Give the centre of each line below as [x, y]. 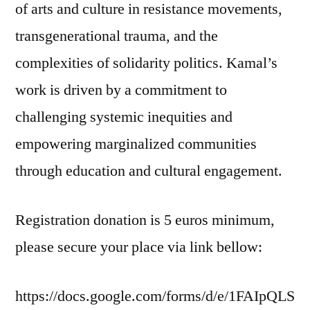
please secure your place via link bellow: [139, 247]
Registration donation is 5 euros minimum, [145, 220]
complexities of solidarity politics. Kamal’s [146, 63]
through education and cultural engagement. [149, 171]
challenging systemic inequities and [124, 117]
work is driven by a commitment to [121, 90]
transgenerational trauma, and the [117, 36]
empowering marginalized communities [136, 144]
